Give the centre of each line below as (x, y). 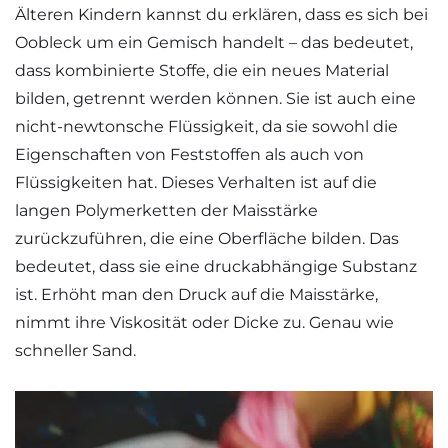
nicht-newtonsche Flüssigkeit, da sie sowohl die (206, 126)
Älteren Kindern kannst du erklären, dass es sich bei (221, 14)
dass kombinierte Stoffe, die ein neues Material (202, 70)
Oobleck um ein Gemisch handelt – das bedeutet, (214, 42)
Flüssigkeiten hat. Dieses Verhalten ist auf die (196, 182)
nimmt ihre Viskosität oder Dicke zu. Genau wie (204, 322)
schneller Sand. (75, 350)
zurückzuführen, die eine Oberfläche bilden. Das (207, 238)
